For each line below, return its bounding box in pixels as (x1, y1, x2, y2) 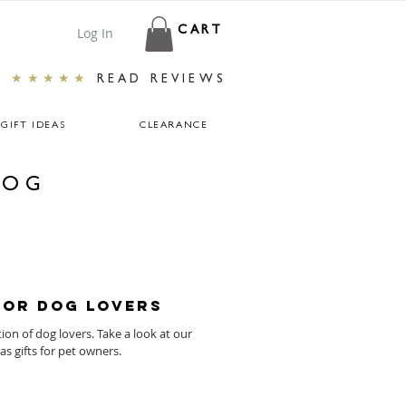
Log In (76, 24, 113, 42)
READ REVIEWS (96, 73, 227, 87)
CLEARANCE (139, 121, 208, 131)
